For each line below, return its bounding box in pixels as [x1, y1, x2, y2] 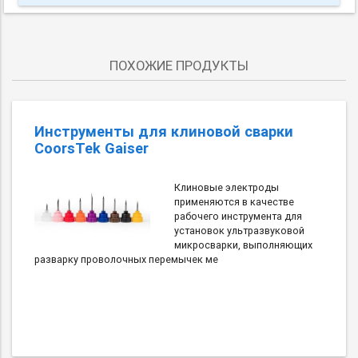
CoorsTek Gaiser [34, 138, 149, 157]
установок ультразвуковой [173, 223, 304, 237]
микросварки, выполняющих [173, 237, 312, 252]
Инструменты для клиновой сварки [34, 121, 293, 141]
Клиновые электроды [173, 180, 279, 194]
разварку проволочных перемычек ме [34, 252, 218, 266]
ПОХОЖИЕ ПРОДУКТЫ [109, 56, 249, 74]
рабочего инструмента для [173, 209, 302, 223]
